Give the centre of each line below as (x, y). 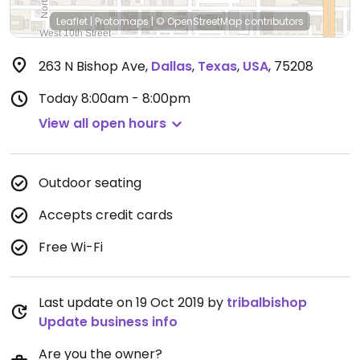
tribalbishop (267, 303)
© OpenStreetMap (199, 21)
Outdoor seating (90, 183)
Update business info (108, 322)
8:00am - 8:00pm (136, 98)
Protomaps (122, 21)
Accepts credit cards (106, 215)
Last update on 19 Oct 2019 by (133, 303)
